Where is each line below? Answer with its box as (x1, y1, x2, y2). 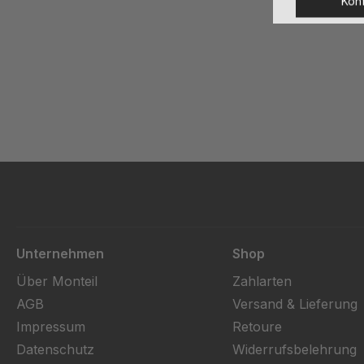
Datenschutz (16, 341, 94, 357)
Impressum (16, 318, 85, 335)
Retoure (232, 318, 282, 335)
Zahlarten (232, 273, 292, 289)
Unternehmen (16, 245, 104, 262)
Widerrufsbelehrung (232, 341, 357, 357)
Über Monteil (16, 273, 97, 289)
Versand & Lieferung (232, 296, 357, 312)
